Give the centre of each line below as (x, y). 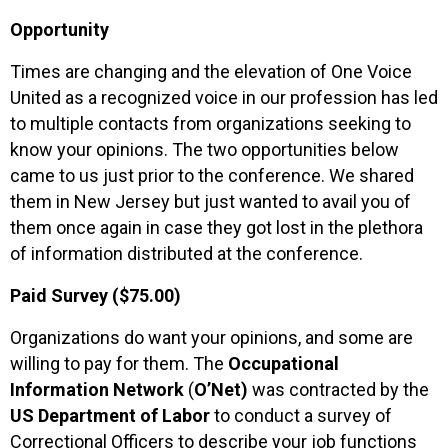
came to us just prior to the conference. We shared (212, 175)
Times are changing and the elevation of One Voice (211, 71)
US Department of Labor (110, 415)
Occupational (283, 363)
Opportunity (59, 29)
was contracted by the (338, 389)
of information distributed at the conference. (188, 253)
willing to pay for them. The (119, 363)
